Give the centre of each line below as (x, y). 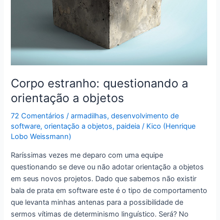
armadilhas (89, 116)
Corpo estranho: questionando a (100, 83)
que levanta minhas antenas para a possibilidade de (97, 202)
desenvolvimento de (145, 116)
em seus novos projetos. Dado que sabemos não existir (104, 179)
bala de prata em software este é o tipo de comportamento (109, 190)
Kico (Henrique (171, 126)
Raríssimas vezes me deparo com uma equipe (87, 155)
